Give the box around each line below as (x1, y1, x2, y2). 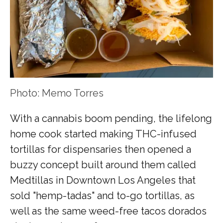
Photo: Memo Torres (10, 87, 104, 99)
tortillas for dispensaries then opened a (10, 143, 191, 155)
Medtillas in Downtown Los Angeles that (10, 174, 196, 186)
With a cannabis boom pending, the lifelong (10, 112, 212, 124)
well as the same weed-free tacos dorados (10, 205, 207, 217)
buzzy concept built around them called (10, 158, 196, 171)
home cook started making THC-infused (10, 127, 197, 140)
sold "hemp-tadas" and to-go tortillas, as (10, 189, 195, 202)
